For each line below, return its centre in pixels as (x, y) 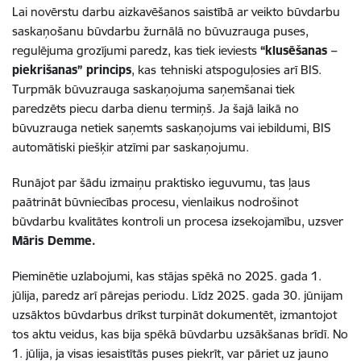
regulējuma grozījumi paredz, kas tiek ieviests (136, 50)
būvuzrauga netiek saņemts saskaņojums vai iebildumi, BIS (171, 127)
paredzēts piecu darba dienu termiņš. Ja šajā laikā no (156, 108)
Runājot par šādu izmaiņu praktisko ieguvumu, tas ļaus (161, 182)
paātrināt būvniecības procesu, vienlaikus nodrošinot (155, 201)
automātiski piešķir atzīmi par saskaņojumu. (131, 147)
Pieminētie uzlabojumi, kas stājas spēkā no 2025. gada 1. (167, 276)
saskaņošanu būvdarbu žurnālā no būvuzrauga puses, (160, 31)
